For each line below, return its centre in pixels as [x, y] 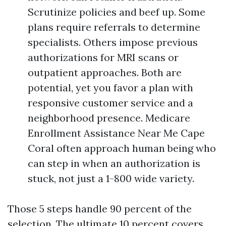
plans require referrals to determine [114, 27]
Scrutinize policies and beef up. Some [117, 12]
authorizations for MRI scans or [103, 57]
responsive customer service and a [110, 103]
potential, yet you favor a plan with [110, 88]
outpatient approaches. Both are [105, 72]
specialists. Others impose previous [113, 42]
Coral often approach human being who [122, 148]
